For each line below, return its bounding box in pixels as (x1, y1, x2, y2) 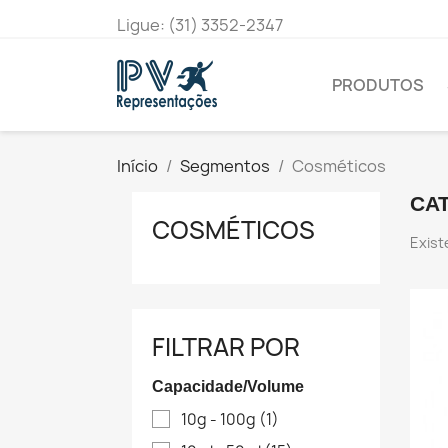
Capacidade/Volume (152, 378, 304, 395)
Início (117, 155, 158, 177)
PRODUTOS (332, 74, 424, 96)
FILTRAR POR (152, 330, 300, 364)
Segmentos (180, 155, 270, 177)
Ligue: (117, 14, 168, 36)
